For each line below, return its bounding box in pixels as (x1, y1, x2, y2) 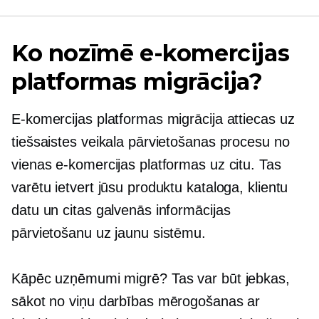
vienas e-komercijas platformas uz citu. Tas (11, 157, 281, 172)
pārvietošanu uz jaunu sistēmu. (11, 225, 206, 241)
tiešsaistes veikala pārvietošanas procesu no (11, 134, 290, 150)
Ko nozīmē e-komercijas (11, 39, 290, 67)
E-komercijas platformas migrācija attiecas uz (11, 111, 295, 127)
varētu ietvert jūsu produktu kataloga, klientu (11, 179, 288, 195)
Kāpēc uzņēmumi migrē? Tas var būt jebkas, (11, 271, 290, 286)
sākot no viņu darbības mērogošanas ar (11, 293, 261, 309)
